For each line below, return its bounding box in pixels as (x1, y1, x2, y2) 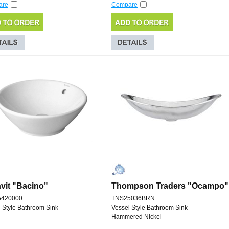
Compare (111, 1, 138, 9)
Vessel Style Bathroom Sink (111, 204, 188, 212)
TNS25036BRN (111, 195, 155, 202)
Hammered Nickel (111, 213, 162, 221)
